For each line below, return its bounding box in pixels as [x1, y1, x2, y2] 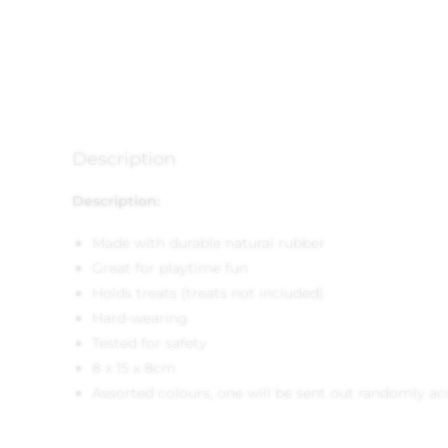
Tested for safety [92, 334, 207, 352]
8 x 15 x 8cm [92, 359, 176, 377]
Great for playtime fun [92, 259, 248, 277]
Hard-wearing [92, 309, 188, 327]
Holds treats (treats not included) [92, 284, 324, 302]
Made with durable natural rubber [92, 234, 325, 252]
